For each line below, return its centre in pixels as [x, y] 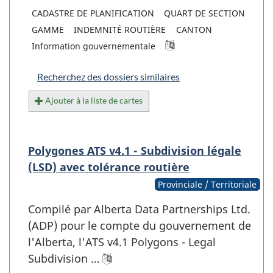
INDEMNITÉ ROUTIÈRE [120, 29]
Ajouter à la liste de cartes [94, 100]
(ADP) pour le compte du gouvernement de [140, 225]
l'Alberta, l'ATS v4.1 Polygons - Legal [122, 242]
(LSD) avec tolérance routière [109, 167]
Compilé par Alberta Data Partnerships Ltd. [139, 209]
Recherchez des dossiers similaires [108, 76]
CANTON [194, 29]
